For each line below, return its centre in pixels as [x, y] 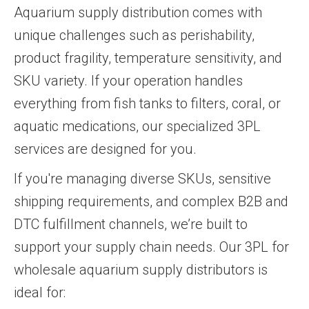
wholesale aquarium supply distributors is [141, 269]
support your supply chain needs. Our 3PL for [151, 247]
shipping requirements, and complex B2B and [151, 201]
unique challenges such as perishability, [134, 35]
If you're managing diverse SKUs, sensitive [142, 178]
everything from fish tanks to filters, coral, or [147, 103]
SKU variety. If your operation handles [128, 80]
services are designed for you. [105, 149]
